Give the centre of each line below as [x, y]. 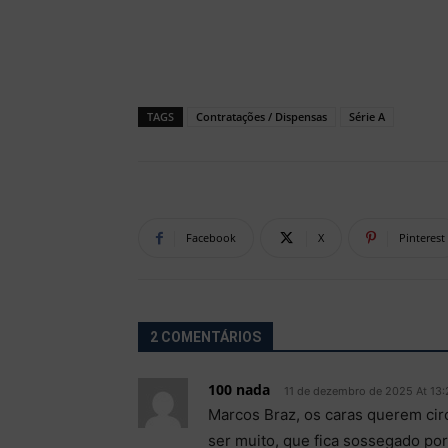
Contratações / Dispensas [261, 117]
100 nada [239, 390]
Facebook [211, 238]
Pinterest [422, 238]
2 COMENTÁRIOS [205, 337]
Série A [367, 117]
